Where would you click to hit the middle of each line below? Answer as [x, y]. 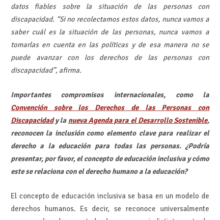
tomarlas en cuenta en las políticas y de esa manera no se [110, 44]
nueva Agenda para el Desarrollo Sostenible [138, 121]
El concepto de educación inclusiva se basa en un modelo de [110, 196]
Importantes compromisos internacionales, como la [110, 95]
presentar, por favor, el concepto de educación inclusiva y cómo [110, 159]
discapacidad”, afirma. [46, 70]
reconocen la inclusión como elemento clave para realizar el [110, 133]
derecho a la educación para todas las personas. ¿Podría [110, 146]
